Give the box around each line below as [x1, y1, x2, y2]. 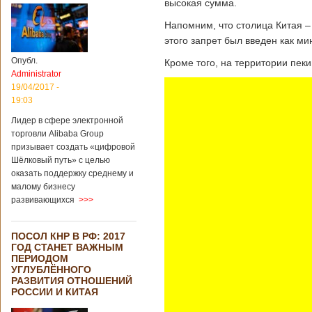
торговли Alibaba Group [11, 129, 104, 139]
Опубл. [11, 56, 38, 65]
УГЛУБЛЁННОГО [11, 264, 91, 275]
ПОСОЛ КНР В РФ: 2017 [11, 231, 125, 242]
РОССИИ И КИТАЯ [11, 286, 98, 297]
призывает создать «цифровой [11, 142, 135, 152]
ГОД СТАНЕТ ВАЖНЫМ [11, 242, 123, 253]
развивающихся [11, 195, 75, 205]
